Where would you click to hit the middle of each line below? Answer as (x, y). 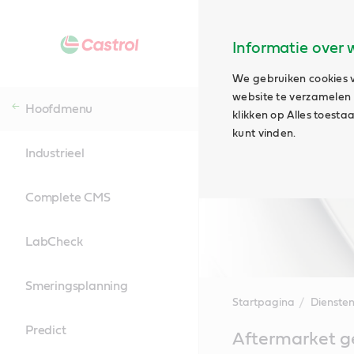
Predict (46, 330)
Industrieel (55, 153)
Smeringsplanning (77, 286)
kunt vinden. (264, 134)
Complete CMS (68, 198)
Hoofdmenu (59, 109)
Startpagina (263, 303)
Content (222, 346)
